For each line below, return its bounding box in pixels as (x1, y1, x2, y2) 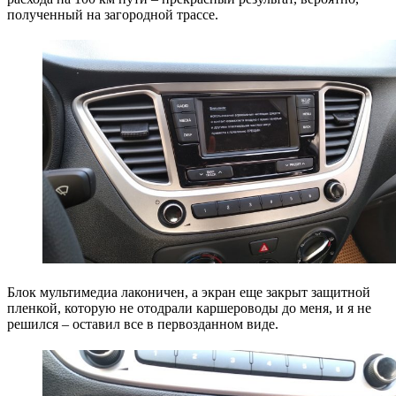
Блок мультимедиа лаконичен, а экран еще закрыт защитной (7, 284, 370, 300)
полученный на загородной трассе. (7, 6, 218, 22)
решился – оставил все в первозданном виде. (7, 316, 278, 331)
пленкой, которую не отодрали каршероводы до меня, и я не (7, 300, 371, 316)
